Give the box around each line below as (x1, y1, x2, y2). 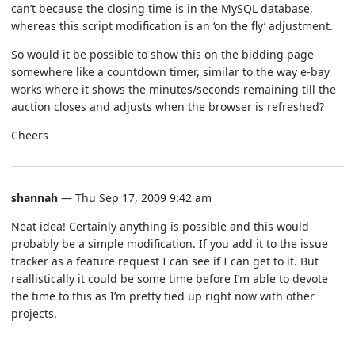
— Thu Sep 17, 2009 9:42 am (58, 190, 212, 205)
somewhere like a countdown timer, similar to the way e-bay (11, 64, 330, 79)
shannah (11, 190, 58, 205)
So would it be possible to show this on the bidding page (11, 47, 314, 62)
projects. (11, 306, 57, 321)
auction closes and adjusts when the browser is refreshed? (11, 99, 324, 114)
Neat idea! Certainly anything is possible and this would (11, 219, 309, 234)
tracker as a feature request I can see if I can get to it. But (11, 254, 319, 269)
